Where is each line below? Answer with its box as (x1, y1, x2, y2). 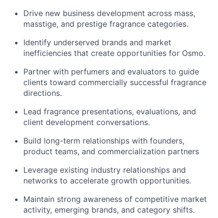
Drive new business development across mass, (23, 8, 195, 18)
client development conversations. (23, 117, 150, 127)
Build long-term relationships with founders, (23, 136, 184, 145)
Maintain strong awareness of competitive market (23, 194, 207, 204)
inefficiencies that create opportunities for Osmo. (23, 48, 205, 58)
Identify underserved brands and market (23, 37, 171, 47)
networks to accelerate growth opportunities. (23, 176, 191, 185)
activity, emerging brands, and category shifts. (23, 205, 195, 215)
